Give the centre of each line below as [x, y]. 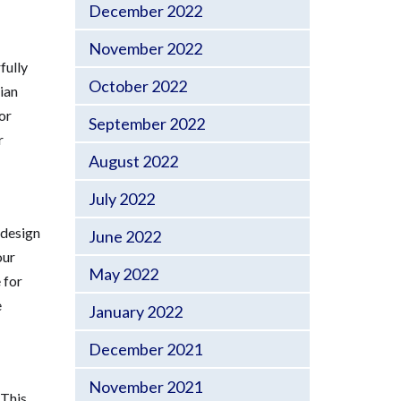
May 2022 [123, 274]
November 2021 [145, 387]
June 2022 [124, 236]
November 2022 [145, 48]
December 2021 [145, 349]
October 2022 [137, 86]
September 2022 [146, 124]
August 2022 [133, 161]
